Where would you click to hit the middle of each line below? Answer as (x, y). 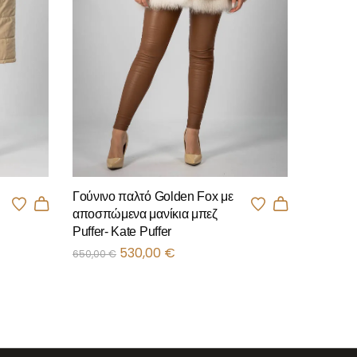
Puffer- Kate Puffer (122, 232)
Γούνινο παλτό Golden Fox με (153, 197)
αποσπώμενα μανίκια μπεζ (145, 214)
